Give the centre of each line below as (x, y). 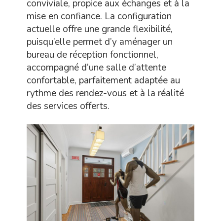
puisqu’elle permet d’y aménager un (100, 42)
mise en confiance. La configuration (99, 17)
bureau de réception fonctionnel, (92, 55)
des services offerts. (68, 106)
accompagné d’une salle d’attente (96, 68)
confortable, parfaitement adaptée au (103, 81)
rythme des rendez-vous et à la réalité (105, 93)
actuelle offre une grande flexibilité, (100, 29)
